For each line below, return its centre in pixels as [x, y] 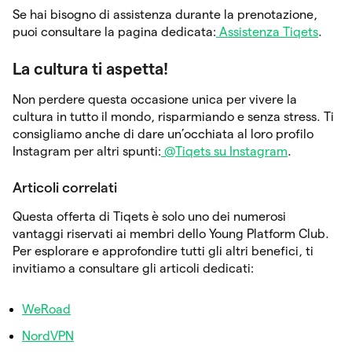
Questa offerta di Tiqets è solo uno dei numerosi [149, 216]
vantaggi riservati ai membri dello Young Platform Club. [171, 233]
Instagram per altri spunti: [87, 151]
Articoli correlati [65, 187]
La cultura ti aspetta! [90, 68]
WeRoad [46, 309]
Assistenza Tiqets [267, 31]
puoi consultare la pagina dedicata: [114, 31]
